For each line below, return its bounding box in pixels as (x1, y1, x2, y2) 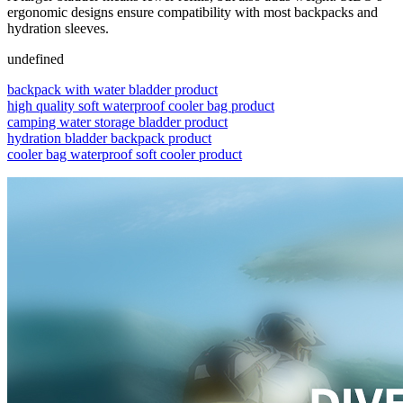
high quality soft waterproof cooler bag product (7, 97, 274, 113)
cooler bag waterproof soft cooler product (7, 146, 242, 162)
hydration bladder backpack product (7, 130, 211, 146)
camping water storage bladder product (7, 113, 228, 130)
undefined (7, 50, 64, 67)
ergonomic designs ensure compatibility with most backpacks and (7, 4, 378, 20)
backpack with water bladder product (7, 81, 218, 97)
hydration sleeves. (7, 20, 109, 36)
